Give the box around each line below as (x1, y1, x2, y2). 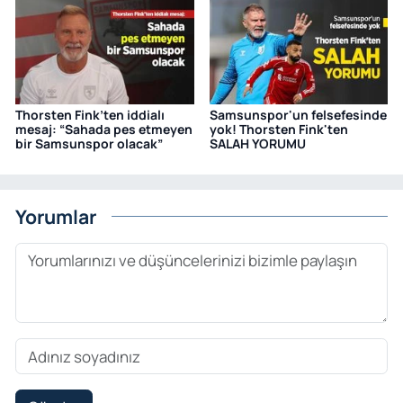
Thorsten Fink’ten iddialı (15, 106, 165, 124)
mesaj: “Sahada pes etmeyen (15, 121, 193, 139)
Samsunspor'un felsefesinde (209, 106, 387, 124)
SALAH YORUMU (209, 135, 306, 153)
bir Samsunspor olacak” (15, 135, 163, 153)
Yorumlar (15, 202, 96, 229)
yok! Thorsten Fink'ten (209, 121, 348, 139)
